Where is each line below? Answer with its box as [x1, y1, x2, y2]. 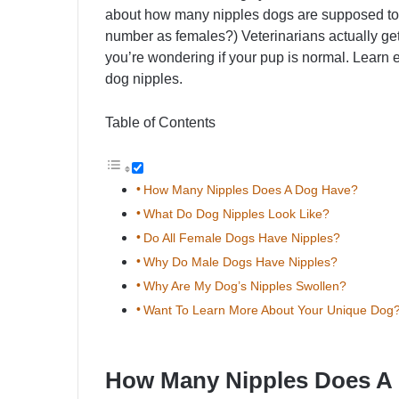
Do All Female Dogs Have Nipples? [142, 231, 340, 246]
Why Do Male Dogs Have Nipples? [142, 255, 338, 270]
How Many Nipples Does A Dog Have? [142, 183, 358, 198]
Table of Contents [105, 115, 216, 131]
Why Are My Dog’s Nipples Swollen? [142, 279, 346, 294]
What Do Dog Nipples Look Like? [142, 207, 330, 222]
